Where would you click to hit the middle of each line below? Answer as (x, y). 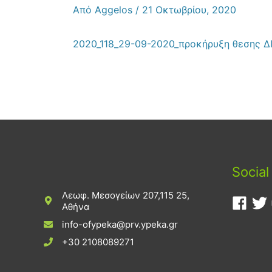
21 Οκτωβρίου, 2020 (189, 9)
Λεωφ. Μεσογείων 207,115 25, (126, 195)
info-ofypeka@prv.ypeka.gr (120, 224)
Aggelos (115, 9)
